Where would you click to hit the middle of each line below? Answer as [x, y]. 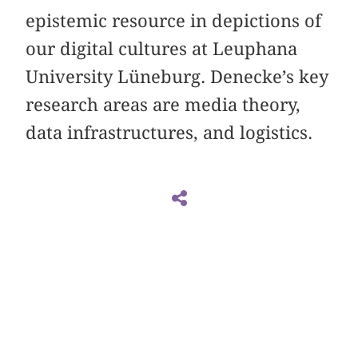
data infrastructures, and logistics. [169, 133]
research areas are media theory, [163, 105]
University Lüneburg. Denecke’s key [177, 77]
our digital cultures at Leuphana [162, 49]
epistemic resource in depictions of [174, 21]
